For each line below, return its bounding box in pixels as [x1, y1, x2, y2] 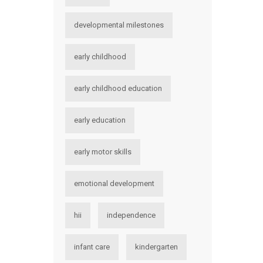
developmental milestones [74, 21, 164, 29]
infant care [74, 242, 110, 251]
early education [74, 116, 126, 124]
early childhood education [74, 84, 162, 93]
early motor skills [74, 147, 131, 156]
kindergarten [135, 242, 178, 251]
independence [107, 211, 156, 220]
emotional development [74, 179, 154, 188]
